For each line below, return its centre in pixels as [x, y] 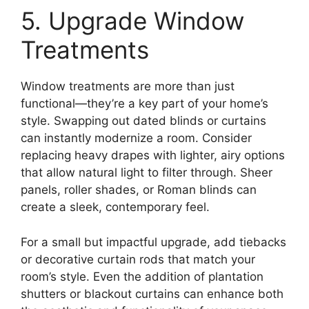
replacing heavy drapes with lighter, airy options [153, 156]
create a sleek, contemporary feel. [115, 207]
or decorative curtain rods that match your [138, 259]
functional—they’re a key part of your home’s [144, 104]
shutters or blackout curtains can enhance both [152, 293]
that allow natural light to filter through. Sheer [147, 173]
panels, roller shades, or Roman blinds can [139, 190]
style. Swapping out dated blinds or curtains [143, 121]
